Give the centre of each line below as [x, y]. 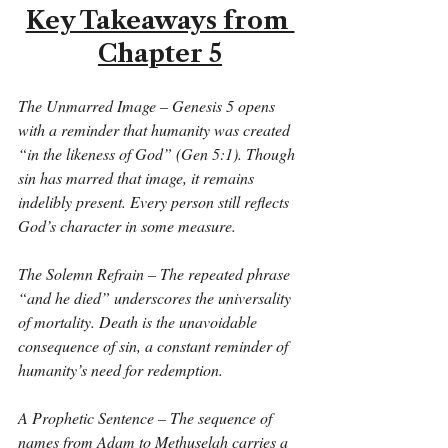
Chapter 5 [160, 53]
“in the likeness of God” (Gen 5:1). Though [158, 153]
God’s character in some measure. [127, 225]
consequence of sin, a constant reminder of [155, 345]
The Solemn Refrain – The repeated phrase [156, 273]
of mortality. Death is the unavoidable [139, 321]
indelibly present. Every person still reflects [155, 201]
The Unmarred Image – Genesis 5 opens [148, 105]
